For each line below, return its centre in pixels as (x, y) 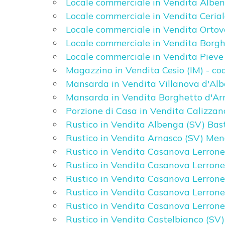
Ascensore (41, 80)
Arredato (38, 109)
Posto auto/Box (50, 22)
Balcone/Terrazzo (54, 51)
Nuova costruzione (55, 138)
